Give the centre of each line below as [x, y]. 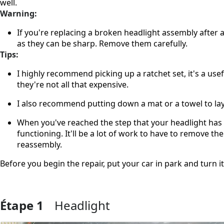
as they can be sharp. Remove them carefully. [102, 43]
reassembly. [39, 144]
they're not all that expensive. [73, 84]
